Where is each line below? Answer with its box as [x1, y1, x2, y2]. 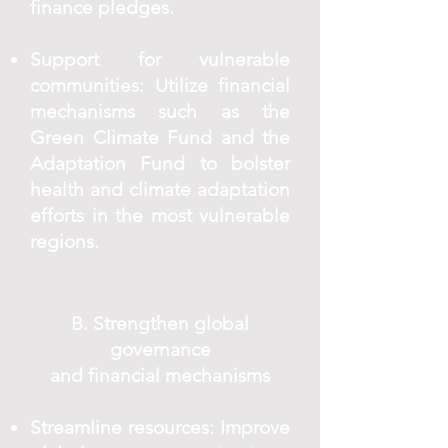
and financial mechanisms [50, 364, 270, 387]
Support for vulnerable [30, 48, 290, 71]
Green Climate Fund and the [30, 126, 290, 149]
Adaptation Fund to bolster [30, 152, 290, 175]
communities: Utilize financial [30, 74, 290, 97]
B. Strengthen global [71, 312, 249, 335]
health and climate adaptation [30, 178, 290, 201]
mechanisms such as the [30, 100, 290, 123]
